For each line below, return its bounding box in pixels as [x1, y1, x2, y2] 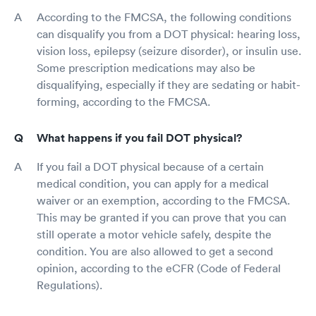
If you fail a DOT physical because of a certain [37, 159, 264, 174]
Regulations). [37, 277, 102, 292]
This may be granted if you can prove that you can [37, 209, 286, 224]
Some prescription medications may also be [37, 60, 255, 75]
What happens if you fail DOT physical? [37, 130, 242, 145]
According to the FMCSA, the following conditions [37, 9, 291, 24]
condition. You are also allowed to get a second [37, 243, 273, 258]
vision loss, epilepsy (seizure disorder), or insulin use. [37, 43, 301, 58]
